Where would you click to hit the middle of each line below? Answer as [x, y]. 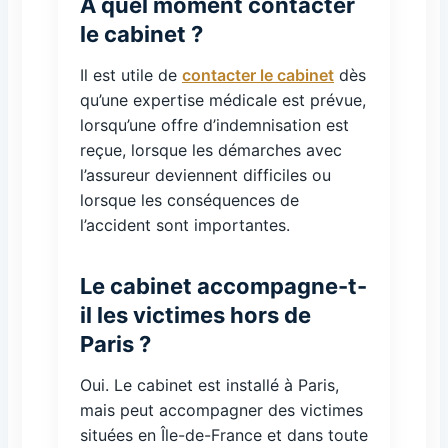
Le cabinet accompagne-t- [223, 286]
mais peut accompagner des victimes [221, 410]
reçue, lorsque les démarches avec [211, 150]
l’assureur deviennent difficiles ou [205, 175]
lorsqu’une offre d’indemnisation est [214, 125]
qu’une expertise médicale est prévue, [223, 100]
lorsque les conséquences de [189, 200]
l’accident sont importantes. [185, 225]
